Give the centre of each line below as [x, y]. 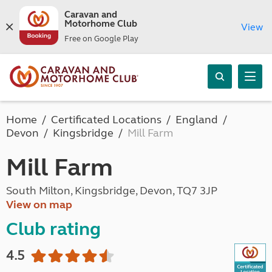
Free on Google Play [101, 39]
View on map [39, 205]
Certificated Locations [106, 120]
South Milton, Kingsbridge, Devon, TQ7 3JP [112, 191]
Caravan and [90, 15]
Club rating [53, 229]
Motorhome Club [100, 24]
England [197, 120]
